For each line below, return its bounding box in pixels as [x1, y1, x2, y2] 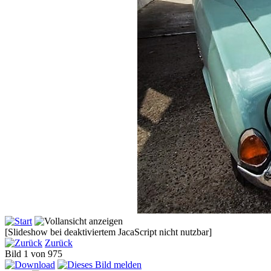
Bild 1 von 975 [5, 248, 67, 259]
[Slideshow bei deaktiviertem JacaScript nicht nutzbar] [5, 226, 212, 237]
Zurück [45, 237, 73, 248]
